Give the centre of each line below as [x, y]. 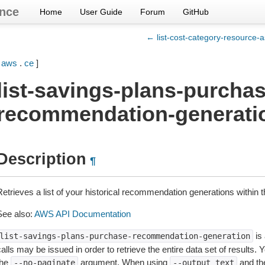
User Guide [101, 12]
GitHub [196, 12]
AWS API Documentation [82, 214]
